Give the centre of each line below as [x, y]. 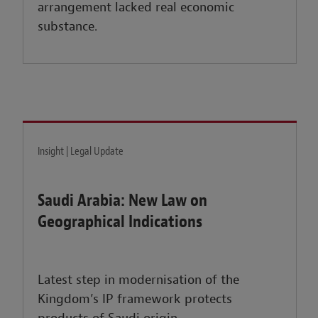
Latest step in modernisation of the [139, 280]
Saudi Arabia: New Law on [123, 201]
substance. [68, 27]
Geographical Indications [120, 222]
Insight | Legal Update [81, 152]
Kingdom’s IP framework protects [135, 300]
